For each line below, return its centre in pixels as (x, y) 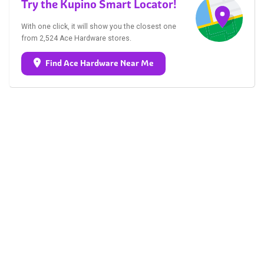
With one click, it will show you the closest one (99, 26)
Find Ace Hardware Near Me (99, 63)
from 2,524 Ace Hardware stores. (76, 38)
